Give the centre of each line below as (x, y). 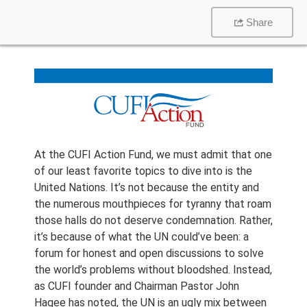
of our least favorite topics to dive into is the (143, 171)
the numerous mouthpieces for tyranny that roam (153, 204)
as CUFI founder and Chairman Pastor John (137, 286)
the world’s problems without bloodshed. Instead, (153, 270)
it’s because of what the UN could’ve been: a (142, 237)
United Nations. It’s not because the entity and (147, 187)
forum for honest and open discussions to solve (149, 253)
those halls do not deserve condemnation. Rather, (153, 220)
